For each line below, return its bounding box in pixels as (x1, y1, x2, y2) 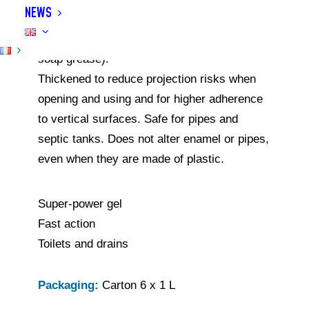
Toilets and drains (37, 237, 128, 250)
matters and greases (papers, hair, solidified (37, 32, 265, 46)
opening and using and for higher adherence (37, 92, 263, 106)
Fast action (37, 217, 95, 230)
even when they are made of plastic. (37, 152, 224, 166)
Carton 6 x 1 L (101, 279, 175, 292)
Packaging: (37, 279, 102, 292)
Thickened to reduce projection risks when (37, 72, 256, 86)
